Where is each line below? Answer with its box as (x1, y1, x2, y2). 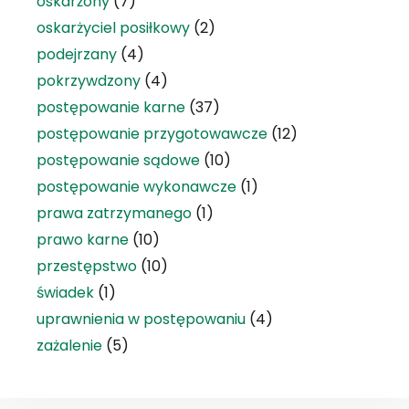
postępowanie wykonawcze (37, 175, 236, 197)
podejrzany (37, 43, 117, 65)
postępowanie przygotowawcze (37, 122, 267, 144)
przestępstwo (37, 255, 137, 277)
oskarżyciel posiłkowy (37, 16, 190, 38)
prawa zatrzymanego (37, 202, 192, 224)
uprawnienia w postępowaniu (37, 308, 246, 330)
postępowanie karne (37, 96, 185, 118)
